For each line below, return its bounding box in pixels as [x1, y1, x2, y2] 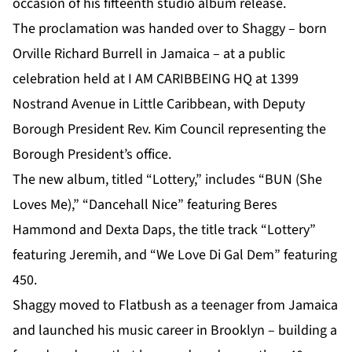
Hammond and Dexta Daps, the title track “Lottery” [13, 220, 316, 240]
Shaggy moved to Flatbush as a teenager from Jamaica [13, 295, 338, 316]
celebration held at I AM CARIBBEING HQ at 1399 [13, 69, 299, 90]
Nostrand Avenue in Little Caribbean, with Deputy [13, 94, 305, 115]
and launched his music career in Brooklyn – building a [13, 321, 337, 341]
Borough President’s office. [13, 145, 171, 165]
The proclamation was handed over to [13, 19, 242, 39]
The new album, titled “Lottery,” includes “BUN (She [13, 170, 322, 190]
